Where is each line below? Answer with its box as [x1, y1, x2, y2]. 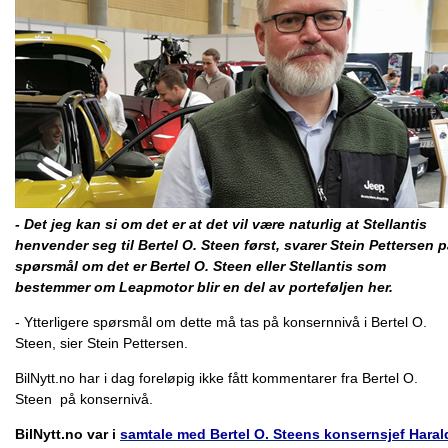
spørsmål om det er [15, 258, 150, 274]
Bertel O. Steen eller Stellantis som [150, 258, 386, 274]
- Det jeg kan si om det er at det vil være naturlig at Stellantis [15, 216, 427, 232]
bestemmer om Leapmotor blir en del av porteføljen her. [15, 279, 393, 295]
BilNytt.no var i [15, 426, 120, 442]
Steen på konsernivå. [15, 391, 153, 407]
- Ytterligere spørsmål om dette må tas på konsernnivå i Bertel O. [15, 314, 427, 330]
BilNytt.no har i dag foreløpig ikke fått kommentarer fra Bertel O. [15, 370, 418, 386]
